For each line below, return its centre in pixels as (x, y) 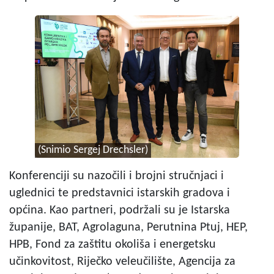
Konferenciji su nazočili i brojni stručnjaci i (117, 176)
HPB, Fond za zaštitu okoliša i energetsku (113, 245)
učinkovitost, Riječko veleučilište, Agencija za (122, 262)
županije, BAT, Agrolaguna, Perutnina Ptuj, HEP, (128, 228)
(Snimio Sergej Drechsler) (93, 150)
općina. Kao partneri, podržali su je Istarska (120, 211)
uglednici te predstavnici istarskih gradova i (120, 194)
